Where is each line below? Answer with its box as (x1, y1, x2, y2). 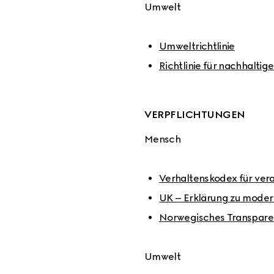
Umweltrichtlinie (159, 40, 235, 52)
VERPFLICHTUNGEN (144, 109, 245, 120)
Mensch (144, 133, 181, 145)
